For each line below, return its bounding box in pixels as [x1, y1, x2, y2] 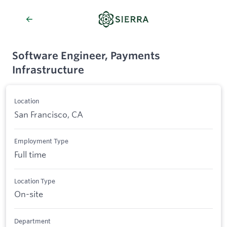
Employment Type [14, 137, 68, 145]
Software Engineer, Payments [12, 49, 160, 62]
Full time [14, 148, 46, 160]
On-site [14, 188, 43, 200]
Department [14, 216, 51, 225]
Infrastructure [12, 63, 84, 76]
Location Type [14, 176, 55, 185]
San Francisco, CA [14, 108, 83, 120]
